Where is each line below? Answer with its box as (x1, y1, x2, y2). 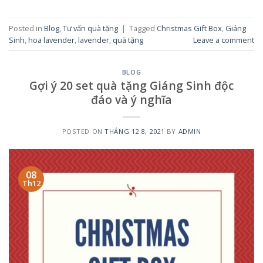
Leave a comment (193, 34, 254, 45)
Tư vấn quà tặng (63, 22, 118, 33)
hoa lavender (28, 34, 75, 45)
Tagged (129, 22, 157, 33)
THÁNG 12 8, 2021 (104, 126, 165, 136)
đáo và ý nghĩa (91, 91, 172, 107)
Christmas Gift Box (157, 22, 222, 33)
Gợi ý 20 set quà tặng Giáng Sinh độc (29, 77, 234, 93)
